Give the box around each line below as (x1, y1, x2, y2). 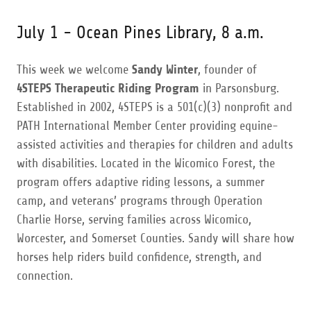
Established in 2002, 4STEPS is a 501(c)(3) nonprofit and (17, 100, 292, 114)
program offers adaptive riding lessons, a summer (17, 175, 264, 189)
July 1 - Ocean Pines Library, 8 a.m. (17, 23, 264, 42)
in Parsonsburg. (199, 81, 279, 95)
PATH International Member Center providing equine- (17, 119, 278, 133)
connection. (17, 269, 73, 283)
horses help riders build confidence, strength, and (17, 250, 262, 264)
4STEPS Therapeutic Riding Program (17, 81, 199, 95)
